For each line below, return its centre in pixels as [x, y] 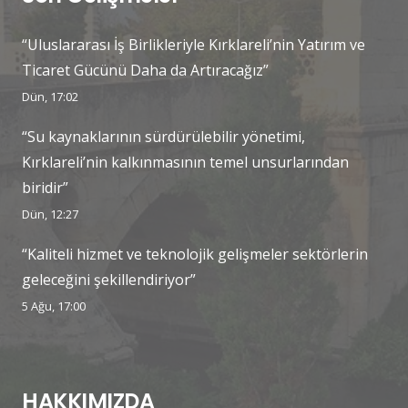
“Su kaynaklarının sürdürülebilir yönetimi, [163, 136]
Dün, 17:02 [50, 96]
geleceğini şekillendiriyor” [109, 279]
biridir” [45, 187]
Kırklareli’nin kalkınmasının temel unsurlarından [185, 162]
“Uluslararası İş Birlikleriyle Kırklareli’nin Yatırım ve [194, 44]
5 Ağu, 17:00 [54, 306]
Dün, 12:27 [50, 214]
